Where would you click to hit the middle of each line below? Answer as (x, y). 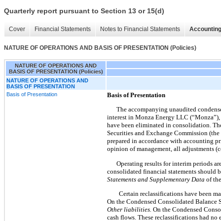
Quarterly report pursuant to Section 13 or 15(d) (84, 11)
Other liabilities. (130, 209)
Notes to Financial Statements (140, 29)
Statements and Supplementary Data (156, 179)
